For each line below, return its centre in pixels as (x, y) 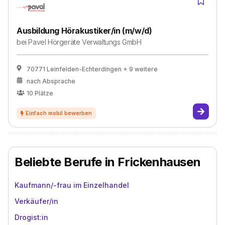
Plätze (44, 93)
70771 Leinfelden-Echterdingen (74, 69)
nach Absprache (51, 81)
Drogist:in (31, 217)
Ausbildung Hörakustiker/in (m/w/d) (84, 31)
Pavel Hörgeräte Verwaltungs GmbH (85, 42)
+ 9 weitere (140, 69)
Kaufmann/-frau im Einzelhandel (72, 185)
